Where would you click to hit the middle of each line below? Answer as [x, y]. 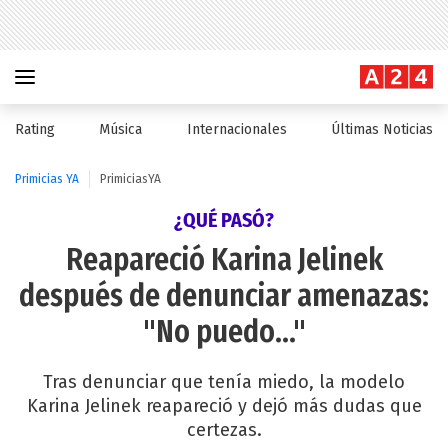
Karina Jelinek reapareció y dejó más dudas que [224, 406]
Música [121, 129]
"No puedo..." [224, 332]
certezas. [224, 430]
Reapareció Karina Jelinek [224, 260]
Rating [35, 129]
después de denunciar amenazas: [224, 296]
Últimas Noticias [381, 129]
